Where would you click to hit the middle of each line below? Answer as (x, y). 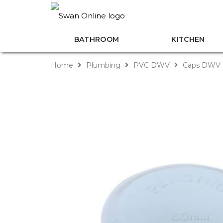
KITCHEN (188, 39)
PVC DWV (152, 65)
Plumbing (103, 65)
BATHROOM (97, 39)
